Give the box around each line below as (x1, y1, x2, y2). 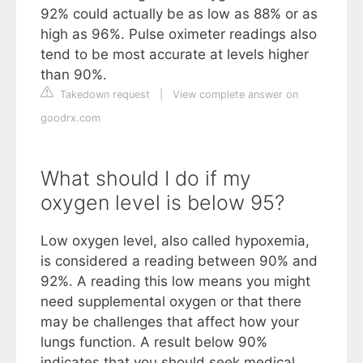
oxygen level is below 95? (41, 190, 284, 215)
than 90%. (41, 66, 107, 83)
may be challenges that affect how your (41, 313, 299, 330)
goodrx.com (41, 111, 100, 124)
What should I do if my (41, 165, 251, 190)
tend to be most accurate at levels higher (41, 45, 309, 62)
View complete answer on (173, 88, 298, 100)
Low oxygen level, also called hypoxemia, (41, 232, 310, 249)
